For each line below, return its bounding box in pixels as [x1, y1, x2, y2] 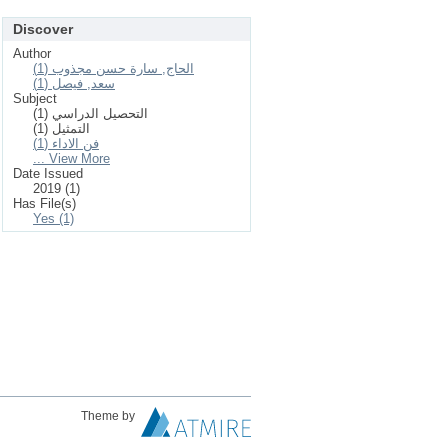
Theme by [81, 409, 138, 423]
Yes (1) [33, 211, 74, 226]
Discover [13, 21, 73, 37]
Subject [13, 91, 57, 106]
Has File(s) [13, 196, 76, 211]
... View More [33, 151, 110, 166]
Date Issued [13, 166, 83, 181]
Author [13, 46, 51, 61]
